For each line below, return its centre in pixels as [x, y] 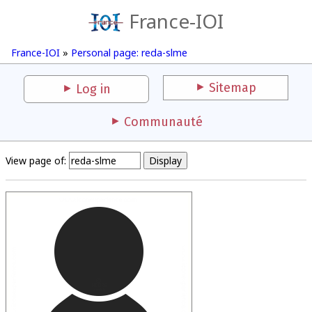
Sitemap [233, 88]
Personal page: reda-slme [129, 53]
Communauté [163, 122]
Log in [93, 89]
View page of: [36, 161]
